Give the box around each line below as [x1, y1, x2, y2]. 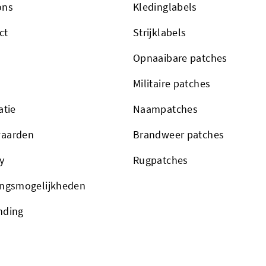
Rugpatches [133, 153, 188, 167]
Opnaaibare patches [133, 50, 227, 65]
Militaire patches [133, 76, 211, 90]
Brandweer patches [133, 127, 224, 141]
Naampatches [133, 102, 198, 116]
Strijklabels [133, 25, 186, 39]
